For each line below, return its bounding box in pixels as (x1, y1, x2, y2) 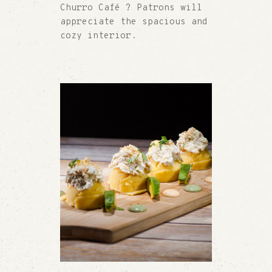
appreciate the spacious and (60, 16, 208, 29)
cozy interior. (60, 30, 137, 42)
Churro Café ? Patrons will (60, 2, 202, 15)
